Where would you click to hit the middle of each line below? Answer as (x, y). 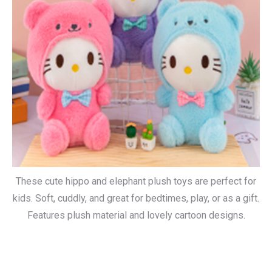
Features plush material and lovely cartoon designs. (136, 215)
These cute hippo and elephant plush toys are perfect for (136, 181)
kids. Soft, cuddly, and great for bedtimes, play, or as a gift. (136, 198)
